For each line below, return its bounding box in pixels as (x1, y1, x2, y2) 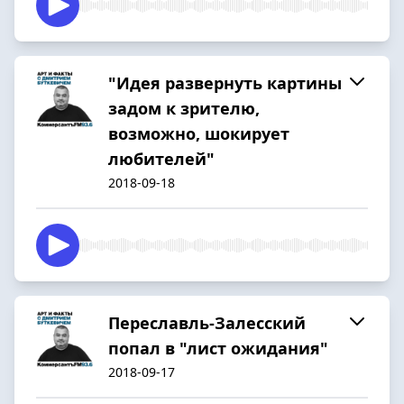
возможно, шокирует (108, 122, 289, 144)
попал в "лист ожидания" (108, 336, 328, 359)
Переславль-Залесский (108, 311, 306, 334)
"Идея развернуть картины (108, 71, 342, 94)
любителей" (108, 147, 215, 170)
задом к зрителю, (108, 96, 260, 119)
